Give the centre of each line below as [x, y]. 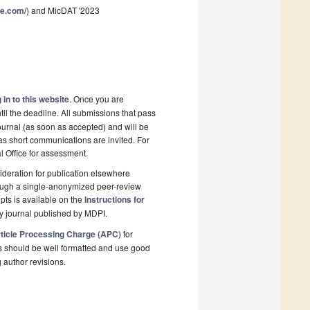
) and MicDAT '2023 [63, 10]
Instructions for [115, 200]
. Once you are [97, 99]
